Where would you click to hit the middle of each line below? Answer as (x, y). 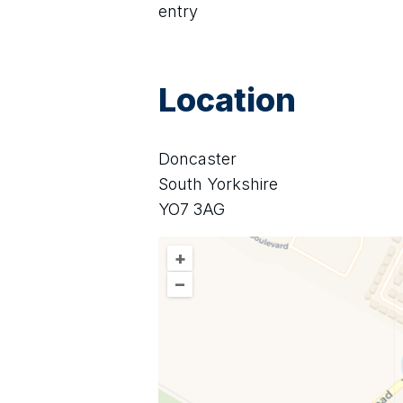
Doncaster (197, 159)
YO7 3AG (192, 209)
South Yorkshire (218, 184)
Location (227, 100)
